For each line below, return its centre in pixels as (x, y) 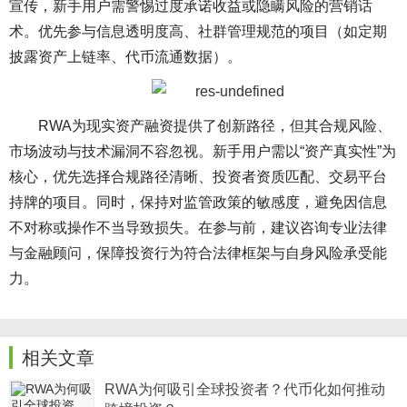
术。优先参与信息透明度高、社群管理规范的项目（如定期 (198, 31)
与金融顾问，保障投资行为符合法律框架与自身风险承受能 (198, 253)
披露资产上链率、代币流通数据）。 (125, 56)
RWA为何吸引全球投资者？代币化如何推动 (245, 390)
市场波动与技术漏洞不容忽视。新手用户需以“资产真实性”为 (203, 152)
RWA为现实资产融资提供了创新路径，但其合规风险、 (215, 126)
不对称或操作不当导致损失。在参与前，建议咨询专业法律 (198, 228)
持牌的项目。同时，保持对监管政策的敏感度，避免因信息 (198, 203)
